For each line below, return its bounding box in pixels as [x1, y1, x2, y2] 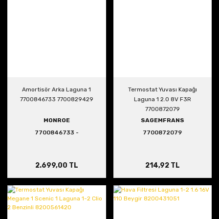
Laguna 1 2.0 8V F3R [133, 96, 191, 103]
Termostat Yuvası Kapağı [128, 86, 197, 93]
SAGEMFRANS [140, 117, 184, 124]
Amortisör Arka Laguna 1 [22, 86, 91, 93]
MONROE [43, 117, 70, 124]
